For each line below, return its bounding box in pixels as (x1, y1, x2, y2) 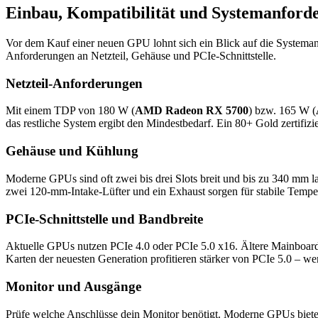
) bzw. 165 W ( (248, 104, 316, 117)
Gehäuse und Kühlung (6, 143, 138, 159)
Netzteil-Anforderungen (6, 75, 143, 91)
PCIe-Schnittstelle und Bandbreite (6, 211, 203, 226)
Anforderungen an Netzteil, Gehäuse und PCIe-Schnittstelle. (6, 49, 276, 62)
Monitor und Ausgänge (6, 278, 141, 294)
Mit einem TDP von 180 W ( (6, 104, 135, 117)
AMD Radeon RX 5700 (135, 104, 248, 117)
